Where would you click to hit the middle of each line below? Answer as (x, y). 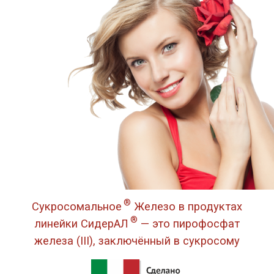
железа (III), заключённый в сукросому (137, 240)
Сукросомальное (76, 206)
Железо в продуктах (187, 206)
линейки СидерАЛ (81, 223)
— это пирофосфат (189, 223)
